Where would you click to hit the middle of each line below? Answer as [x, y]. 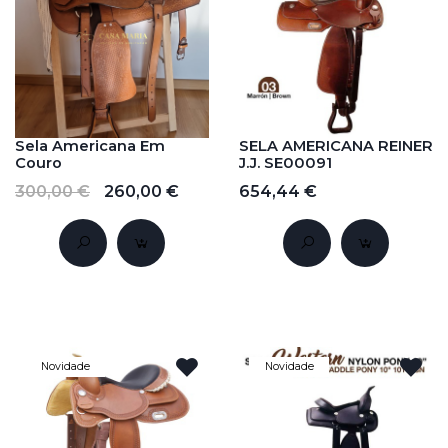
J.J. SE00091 [285, 163]
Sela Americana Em [90, 146]
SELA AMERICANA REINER [336, 146]
